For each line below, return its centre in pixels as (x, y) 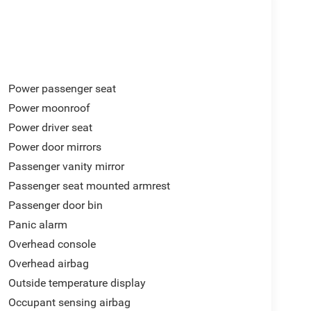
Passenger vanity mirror (66, 166)
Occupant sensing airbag (69, 302)
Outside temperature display (77, 283)
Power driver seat (50, 127)
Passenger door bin (55, 205)
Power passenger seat (62, 88)
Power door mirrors (54, 146)
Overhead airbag (48, 263)
